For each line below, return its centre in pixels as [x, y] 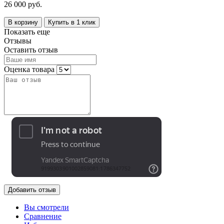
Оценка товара [30, 69]
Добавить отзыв [32, 189]
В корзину [23, 22]
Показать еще [27, 31]
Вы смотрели [46, 207]
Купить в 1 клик [72, 22]
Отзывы [18, 40]
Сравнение [43, 216]
